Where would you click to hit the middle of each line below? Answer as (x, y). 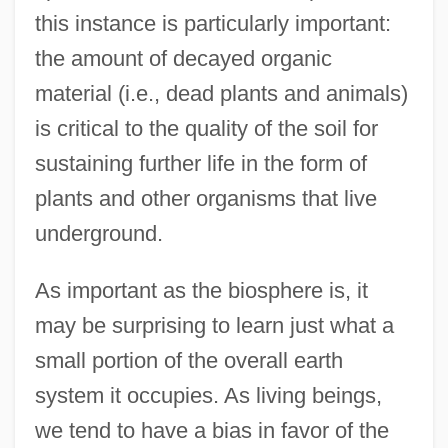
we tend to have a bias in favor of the (211, 430)
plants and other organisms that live (205, 198)
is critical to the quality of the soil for (206, 128)
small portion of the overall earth (188, 360)
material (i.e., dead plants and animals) (221, 93)
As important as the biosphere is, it (201, 290)
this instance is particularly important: (212, 23)
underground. (98, 233)
